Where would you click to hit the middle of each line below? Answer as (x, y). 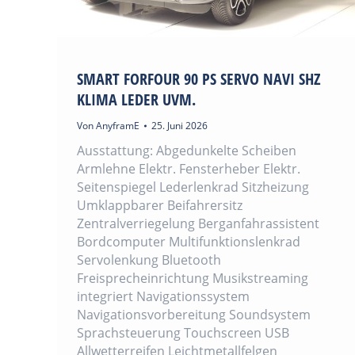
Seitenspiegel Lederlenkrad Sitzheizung (193, 187)
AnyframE (118, 125)
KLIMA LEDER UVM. (136, 99)
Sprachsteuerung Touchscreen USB (183, 332)
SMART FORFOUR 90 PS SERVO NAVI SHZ (199, 78)
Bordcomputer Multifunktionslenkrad (189, 241)
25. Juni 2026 (179, 125)
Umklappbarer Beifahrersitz (160, 205)
